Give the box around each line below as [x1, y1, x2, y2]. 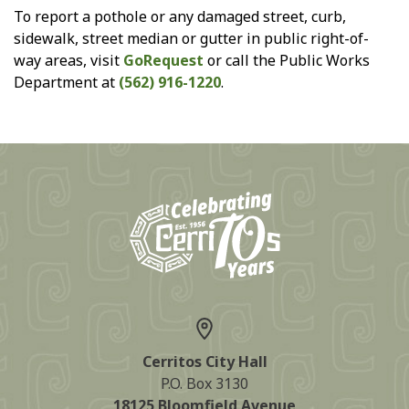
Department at [14, 71, 119, 92]
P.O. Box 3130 [161, 373, 248, 394]
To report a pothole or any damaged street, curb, [14, 5, 346, 26]
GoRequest [123, 49, 204, 70]
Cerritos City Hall [142, 351, 267, 372]
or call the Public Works [204, 49, 370, 70]
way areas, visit [14, 49, 123, 70]
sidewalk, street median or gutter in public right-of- [14, 27, 369, 48]
